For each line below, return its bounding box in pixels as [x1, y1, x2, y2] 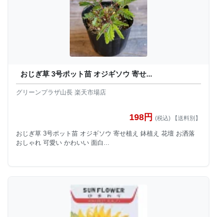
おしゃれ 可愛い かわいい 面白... [16, 139, 109, 146]
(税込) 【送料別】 [155, 114, 201, 122]
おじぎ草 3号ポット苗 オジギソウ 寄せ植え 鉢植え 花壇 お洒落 [16, 129, 195, 137]
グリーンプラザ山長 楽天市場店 [16, 89, 106, 96]
